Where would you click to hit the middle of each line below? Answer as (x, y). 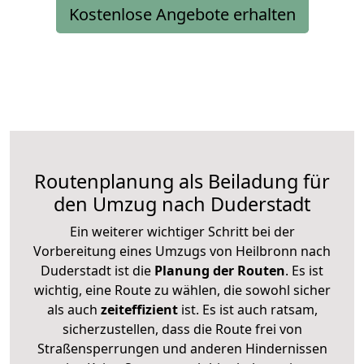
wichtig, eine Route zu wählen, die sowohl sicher (182, 290)
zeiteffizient (139, 309)
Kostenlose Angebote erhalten (182, 14)
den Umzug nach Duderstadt (182, 204)
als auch (74, 309)
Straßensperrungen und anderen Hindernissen (182, 348)
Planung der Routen (218, 270)
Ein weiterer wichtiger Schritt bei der (182, 231)
